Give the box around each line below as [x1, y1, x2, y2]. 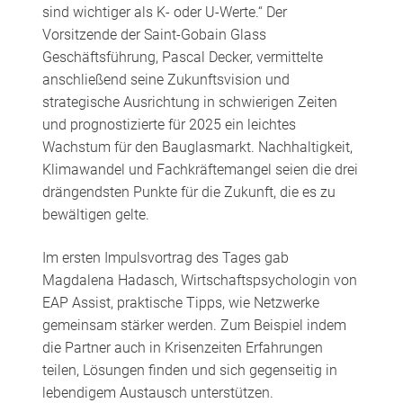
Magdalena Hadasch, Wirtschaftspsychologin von [41, 272, 357, 290]
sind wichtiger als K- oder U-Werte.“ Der [41, 3, 287, 21]
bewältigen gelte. [41, 205, 149, 223]
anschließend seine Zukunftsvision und [41, 70, 290, 88]
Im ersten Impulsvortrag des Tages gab [41, 249, 289, 267]
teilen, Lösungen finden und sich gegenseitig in [41, 362, 337, 380]
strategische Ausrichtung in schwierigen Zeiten [41, 93, 337, 111]
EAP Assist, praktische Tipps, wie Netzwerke [41, 294, 319, 312]
